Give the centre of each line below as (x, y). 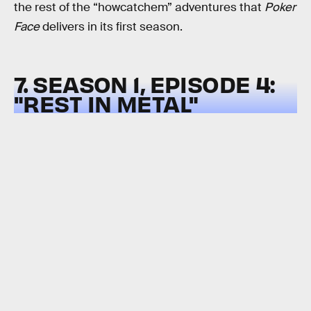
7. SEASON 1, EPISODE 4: (144, 83)
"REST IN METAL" (106, 103)
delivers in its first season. (111, 26)
